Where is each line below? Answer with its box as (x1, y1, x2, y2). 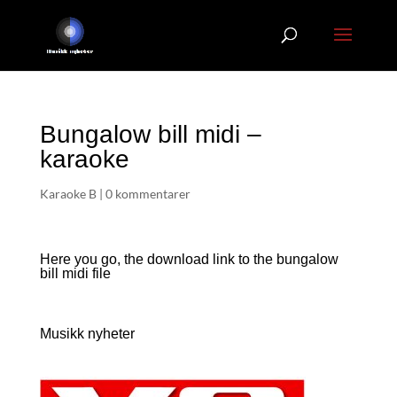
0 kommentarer (105, 186, 191, 201)
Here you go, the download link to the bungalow (39, 252, 339, 267)
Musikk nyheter (39, 326, 135, 341)
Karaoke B (39, 186, 97, 201)
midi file (61, 266, 111, 281)
